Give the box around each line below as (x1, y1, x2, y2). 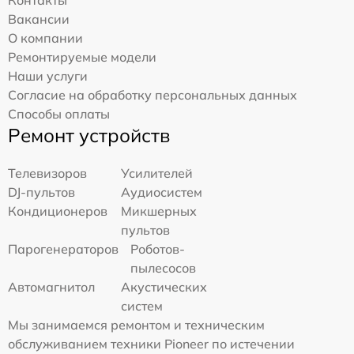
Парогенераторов (8, 241, 119, 258)
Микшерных (121, 203, 198, 220)
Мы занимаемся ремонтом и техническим (8, 317, 265, 333)
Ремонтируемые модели (8, 49, 156, 66)
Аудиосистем (121, 184, 203, 201)
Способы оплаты (8, 106, 110, 122)
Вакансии (8, 11, 70, 28)
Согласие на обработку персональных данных (8, 87, 297, 104)
